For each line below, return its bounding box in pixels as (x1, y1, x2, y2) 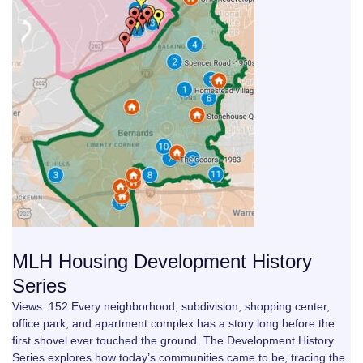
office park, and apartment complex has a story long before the (12, 317, 335, 330)
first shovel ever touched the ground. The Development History (12, 334, 334, 347)
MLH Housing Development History (12, 250, 312, 272)
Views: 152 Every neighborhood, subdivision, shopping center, (12, 300, 330, 313)
